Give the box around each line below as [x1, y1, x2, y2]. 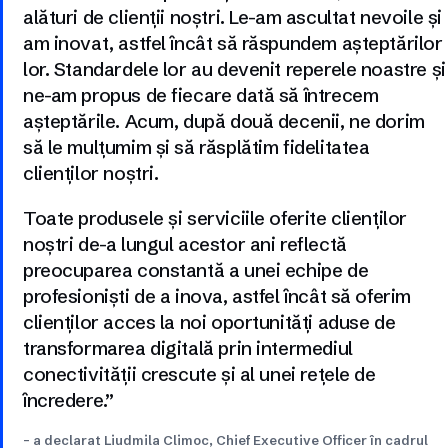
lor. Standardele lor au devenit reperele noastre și [23, 57, 446, 82]
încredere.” [23, 388, 114, 413]
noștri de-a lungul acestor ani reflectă [23, 232, 347, 257]
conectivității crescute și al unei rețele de [23, 362, 376, 387]
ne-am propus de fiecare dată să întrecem [23, 83, 379, 108]
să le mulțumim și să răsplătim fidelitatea [23, 135, 370, 160]
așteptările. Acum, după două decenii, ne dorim [23, 109, 425, 134]
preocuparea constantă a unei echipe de [23, 258, 369, 283]
